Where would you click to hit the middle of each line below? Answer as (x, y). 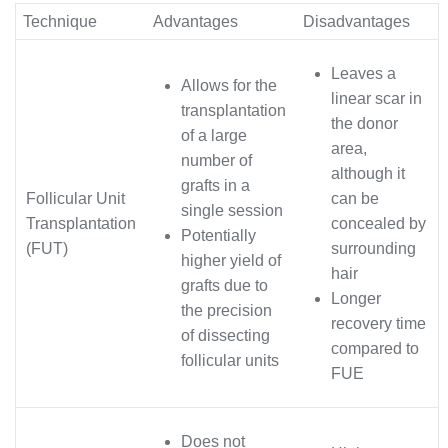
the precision (226, 311)
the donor (364, 124)
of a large (214, 136)
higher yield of (231, 261)
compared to (375, 349)
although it (368, 174)
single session (232, 211)
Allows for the (229, 86)
